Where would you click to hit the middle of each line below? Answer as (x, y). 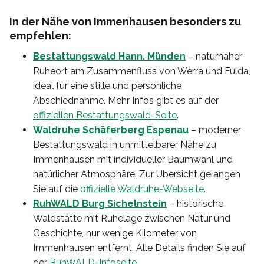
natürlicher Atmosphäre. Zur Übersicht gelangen (137, 174)
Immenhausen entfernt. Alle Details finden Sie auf (139, 248)
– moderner (215, 130)
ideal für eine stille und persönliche (107, 86)
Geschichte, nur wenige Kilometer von (115, 233)
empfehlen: (40, 36)
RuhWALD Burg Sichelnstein (100, 204)
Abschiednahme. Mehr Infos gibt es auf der (126, 101)
